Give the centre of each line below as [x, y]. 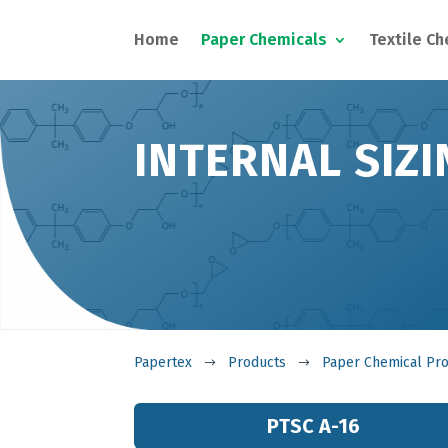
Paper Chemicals [264, 39]
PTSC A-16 [313, 425]
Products [257, 362]
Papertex [163, 362]
